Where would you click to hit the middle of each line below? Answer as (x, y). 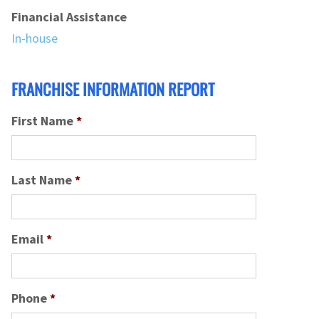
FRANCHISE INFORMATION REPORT (113, 89)
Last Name (42, 179)
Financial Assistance (69, 16)
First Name (42, 120)
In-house (35, 38)
